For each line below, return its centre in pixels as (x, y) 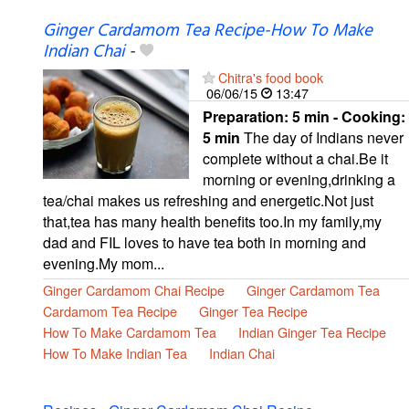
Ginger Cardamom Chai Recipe (134, 289)
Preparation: (247, 116)
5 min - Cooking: (349, 116)
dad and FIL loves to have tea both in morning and (204, 242)
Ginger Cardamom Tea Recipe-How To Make (208, 31)
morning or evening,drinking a (299, 179)
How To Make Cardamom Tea (130, 331)
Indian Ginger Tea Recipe (312, 331)
